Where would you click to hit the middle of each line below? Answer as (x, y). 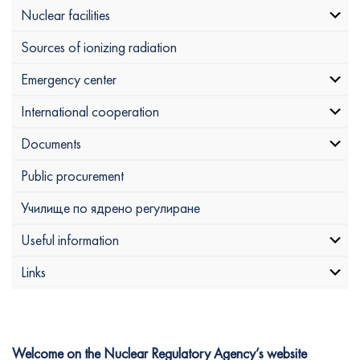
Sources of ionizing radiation (99, 47)
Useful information (70, 240)
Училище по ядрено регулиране (110, 208)
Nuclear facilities (65, 15)
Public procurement (72, 176)
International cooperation (90, 111)
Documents (51, 143)
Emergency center (69, 79)
